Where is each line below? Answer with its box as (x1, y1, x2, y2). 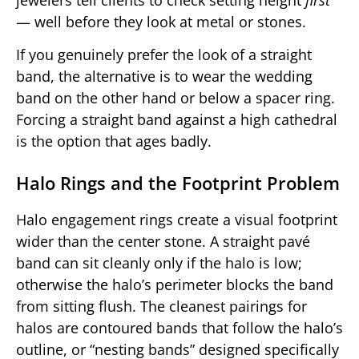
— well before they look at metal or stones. (16, 11, 306, 31)
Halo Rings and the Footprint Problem (16, 170, 340, 195)
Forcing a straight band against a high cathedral (16, 109, 337, 129)
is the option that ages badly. (16, 131, 212, 151)
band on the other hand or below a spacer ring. (16, 87, 335, 107)
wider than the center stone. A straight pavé (16, 231, 310, 251)
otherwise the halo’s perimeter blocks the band (16, 274, 333, 294)
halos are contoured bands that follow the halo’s (16, 317, 343, 337)
